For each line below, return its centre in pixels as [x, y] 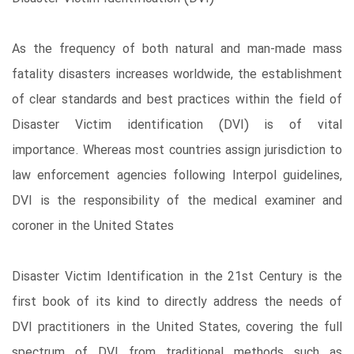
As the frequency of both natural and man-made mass [177, 49]
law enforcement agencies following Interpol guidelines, [177, 175]
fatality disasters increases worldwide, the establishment [177, 74]
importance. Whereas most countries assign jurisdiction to [177, 150]
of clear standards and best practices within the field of [177, 100]
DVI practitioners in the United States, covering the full [177, 327]
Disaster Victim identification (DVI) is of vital [177, 125]
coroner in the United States [93, 226]
